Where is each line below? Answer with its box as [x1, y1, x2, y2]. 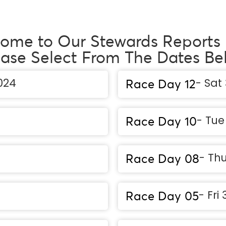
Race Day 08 [126, 151, 199, 166]
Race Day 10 [126, 114, 197, 129]
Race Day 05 [126, 189, 199, 204]
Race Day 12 [126, 77, 196, 92]
